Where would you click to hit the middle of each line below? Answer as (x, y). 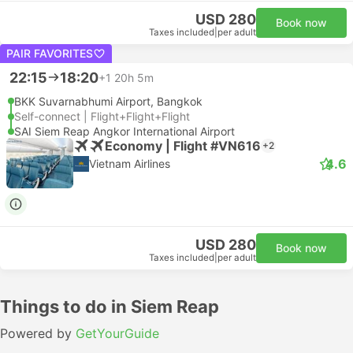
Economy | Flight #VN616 (183, 145)
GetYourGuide (117, 333)
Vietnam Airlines (130, 163)
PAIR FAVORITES (50, 53)
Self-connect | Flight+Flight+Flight (102, 116)
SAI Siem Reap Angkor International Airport (124, 131)
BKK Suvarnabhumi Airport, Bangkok (108, 101)
